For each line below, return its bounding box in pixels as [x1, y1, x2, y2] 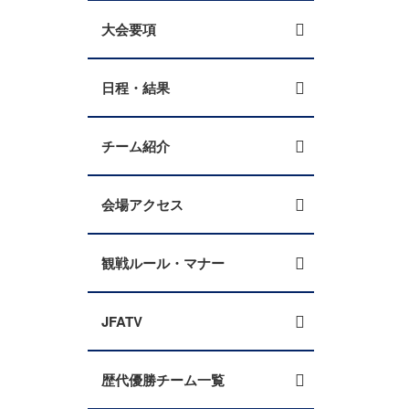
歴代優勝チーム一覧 [101, 370, 225, 390]
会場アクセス [101, 194, 184, 215]
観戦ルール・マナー [101, 253, 225, 273]
